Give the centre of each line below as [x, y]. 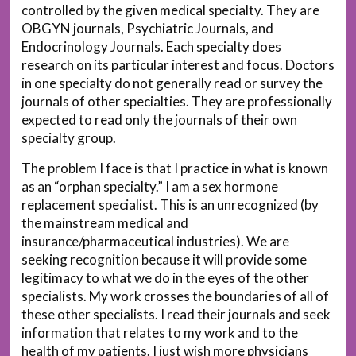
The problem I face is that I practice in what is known [175, 168]
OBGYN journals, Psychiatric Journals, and [147, 28]
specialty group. [69, 137]
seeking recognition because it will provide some [164, 259]
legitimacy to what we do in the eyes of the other [165, 277]
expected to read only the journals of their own [159, 119]
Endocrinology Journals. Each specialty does [151, 46]
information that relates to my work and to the [160, 332]
